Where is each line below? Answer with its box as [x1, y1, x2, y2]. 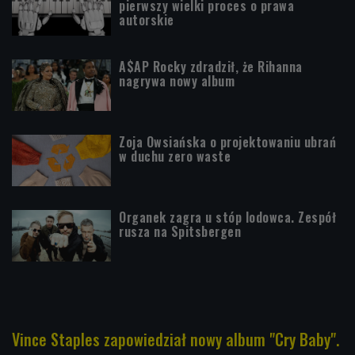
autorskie [119, 10, 174, 29]
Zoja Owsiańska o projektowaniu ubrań [119, 132, 336, 151]
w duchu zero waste [119, 146, 231, 166]
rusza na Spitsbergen [119, 221, 241, 241]
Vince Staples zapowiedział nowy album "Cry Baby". [12, 326, 339, 351]
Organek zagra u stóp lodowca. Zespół [119, 207, 336, 227]
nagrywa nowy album [119, 71, 235, 90]
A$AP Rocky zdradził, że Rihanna [119, 56, 303, 76]
